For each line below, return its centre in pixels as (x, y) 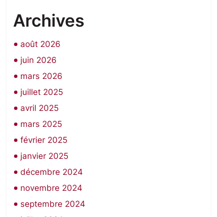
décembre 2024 (52, 172)
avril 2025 (39, 108)
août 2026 (40, 44)
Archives (49, 20)
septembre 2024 (53, 204)
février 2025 (44, 140)
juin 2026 (39, 60)
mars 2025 (41, 124)
